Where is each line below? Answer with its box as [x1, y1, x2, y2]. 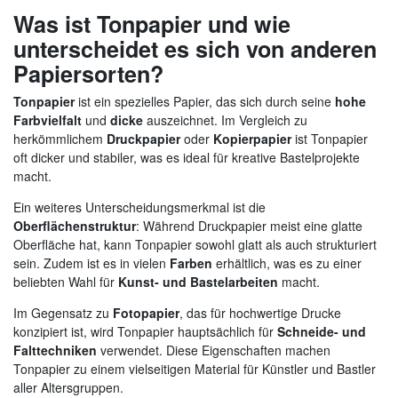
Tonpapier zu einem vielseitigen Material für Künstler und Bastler [13, 359, 376, 378]
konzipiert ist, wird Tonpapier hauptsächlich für [13, 322, 277, 340]
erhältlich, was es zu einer [212, 253, 362, 272]
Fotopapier [113, 303, 179, 322]
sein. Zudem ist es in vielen [13, 253, 170, 272]
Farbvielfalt [13, 110, 82, 129]
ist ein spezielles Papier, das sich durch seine [75, 92, 335, 110]
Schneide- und [277, 322, 366, 340]
